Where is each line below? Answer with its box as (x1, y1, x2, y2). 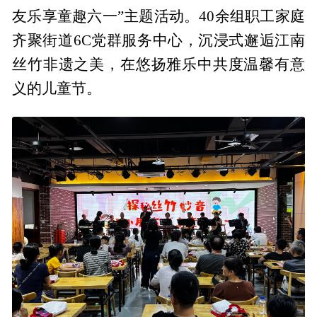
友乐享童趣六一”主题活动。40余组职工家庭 (12, 8, 305, 25)
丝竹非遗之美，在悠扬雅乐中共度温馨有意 (12, 57, 305, 73)
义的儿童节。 (12, 81, 102, 97)
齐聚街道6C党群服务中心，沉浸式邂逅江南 (12, 33, 305, 49)
